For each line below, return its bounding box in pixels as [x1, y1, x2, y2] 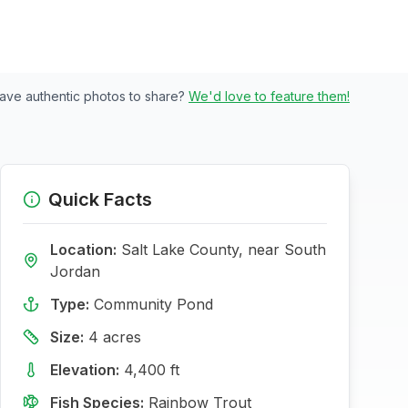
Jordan [50, 262, 100, 280]
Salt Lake [121, 240, 185, 259]
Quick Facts [48, 189, 152, 210]
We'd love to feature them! [189, 88, 350, 104]
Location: [50, 240, 117, 259]
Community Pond [94, 295, 213, 313]
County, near [185, 240, 284, 259]
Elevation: [50, 361, 119, 379]
